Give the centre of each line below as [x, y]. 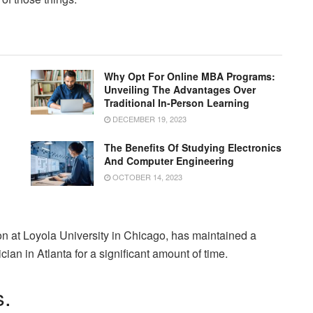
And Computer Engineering [169, 160]
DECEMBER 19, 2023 [148, 118]
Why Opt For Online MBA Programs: [190, 76]
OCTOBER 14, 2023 [146, 176]
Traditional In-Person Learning [177, 102]
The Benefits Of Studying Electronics [193, 147]
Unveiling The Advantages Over [180, 89]
